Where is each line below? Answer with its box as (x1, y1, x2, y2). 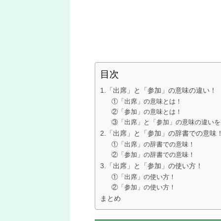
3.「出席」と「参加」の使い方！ (100, 162, 203, 170)
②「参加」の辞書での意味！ (111, 151, 195, 158)
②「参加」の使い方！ (111, 184, 176, 191)
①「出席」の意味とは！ (111, 98, 182, 105)
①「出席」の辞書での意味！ (111, 141, 195, 148)
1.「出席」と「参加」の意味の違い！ (100, 86, 217, 94)
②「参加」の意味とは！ (111, 108, 182, 115)
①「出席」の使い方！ (111, 173, 176, 181)
